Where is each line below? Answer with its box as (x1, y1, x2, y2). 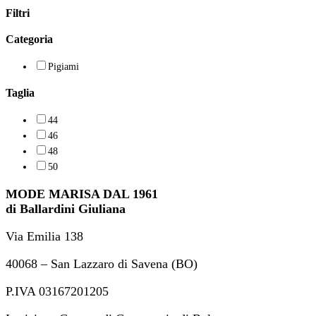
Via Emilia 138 (6, 229, 83, 243)
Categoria (6, 32, 53, 47)
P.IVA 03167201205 (6, 284, 109, 298)
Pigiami (48, 60, 79, 72)
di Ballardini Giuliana (6, 201, 126, 216)
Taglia (6, 86, 35, 100)
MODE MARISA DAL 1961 (6, 186, 158, 201)
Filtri (6, 6, 30, 20)
